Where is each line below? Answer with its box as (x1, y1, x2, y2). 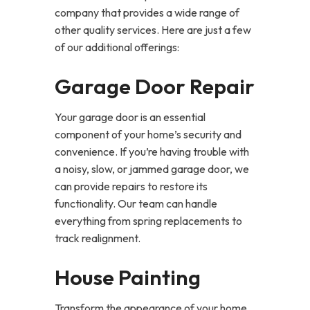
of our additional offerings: (55, 40, 179, 54)
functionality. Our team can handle (55, 197, 217, 210)
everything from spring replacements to (55, 214, 242, 228)
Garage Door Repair (55, 73, 255, 100)
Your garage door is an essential (55, 110, 206, 124)
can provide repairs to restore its (55, 179, 208, 193)
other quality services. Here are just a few (55, 23, 251, 37)
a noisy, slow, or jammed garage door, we (55, 162, 249, 176)
